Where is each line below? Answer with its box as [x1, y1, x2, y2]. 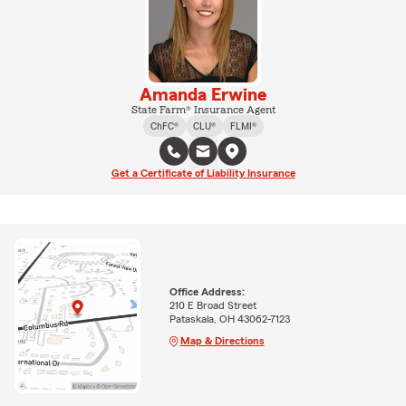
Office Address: [169, 285, 245, 297]
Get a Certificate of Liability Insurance [111, 167, 295, 179]
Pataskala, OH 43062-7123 [169, 313, 290, 324]
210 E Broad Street [169, 299, 256, 311]
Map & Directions [179, 334, 265, 346]
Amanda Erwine [140, 85, 266, 104]
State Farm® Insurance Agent [130, 103, 275, 115]
